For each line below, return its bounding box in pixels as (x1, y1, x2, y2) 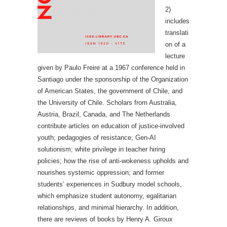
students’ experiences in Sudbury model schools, (37, 180, 182, 188)
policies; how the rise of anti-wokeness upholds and (37, 157, 188, 165)
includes (165, 17, 190, 25)
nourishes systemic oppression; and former (37, 169, 164, 176)
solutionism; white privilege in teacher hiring (37, 145, 165, 153)
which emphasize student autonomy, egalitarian (37, 192, 176, 200)
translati (165, 29, 188, 36)
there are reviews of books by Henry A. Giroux (37, 215, 173, 223)
